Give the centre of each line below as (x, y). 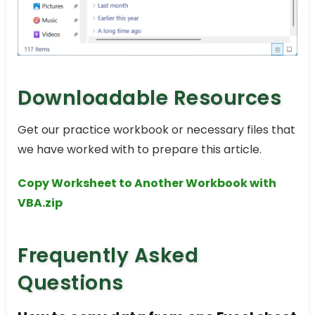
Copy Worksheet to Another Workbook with (147, 184)
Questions (71, 283)
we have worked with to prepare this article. (140, 150)
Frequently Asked (108, 256)
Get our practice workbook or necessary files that (156, 130)
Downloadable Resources (149, 98)
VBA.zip (40, 203)
